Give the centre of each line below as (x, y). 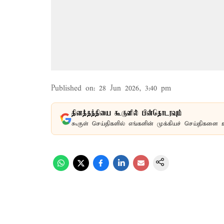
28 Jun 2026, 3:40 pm (135, 88)
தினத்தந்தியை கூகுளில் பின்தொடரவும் (127, 113)
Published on (72, 88)
